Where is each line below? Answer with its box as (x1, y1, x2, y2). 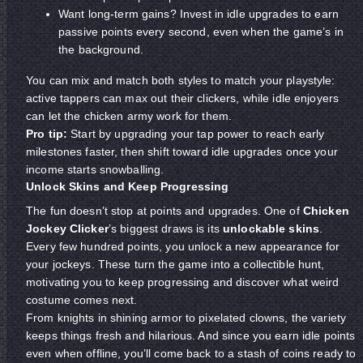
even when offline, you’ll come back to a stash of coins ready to (26, 347, 357, 360)
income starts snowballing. (26, 163, 164, 176)
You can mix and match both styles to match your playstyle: (26, 74, 335, 87)
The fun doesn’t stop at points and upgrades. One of (26, 204, 303, 217)
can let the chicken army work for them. (26, 109, 233, 122)
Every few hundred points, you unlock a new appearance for (26, 240, 340, 253)
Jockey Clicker (26, 222, 109, 235)
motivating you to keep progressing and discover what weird (26, 275, 340, 288)
